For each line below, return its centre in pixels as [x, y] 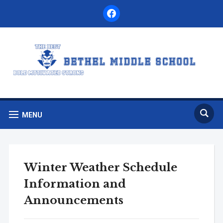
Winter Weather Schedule [100, 167]
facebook [117, 9]
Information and [75, 184]
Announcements [73, 200]
